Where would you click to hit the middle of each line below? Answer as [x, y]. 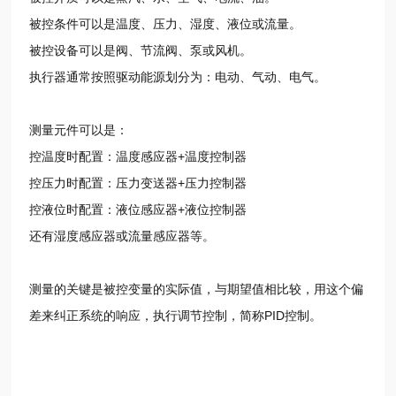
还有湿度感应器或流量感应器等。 [122, 236]
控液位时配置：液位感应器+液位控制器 [138, 209]
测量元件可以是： [79, 129]
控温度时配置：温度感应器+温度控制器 [138, 156]
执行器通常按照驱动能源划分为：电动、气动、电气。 [178, 76]
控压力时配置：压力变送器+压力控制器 [138, 183]
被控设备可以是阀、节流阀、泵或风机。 [141, 50]
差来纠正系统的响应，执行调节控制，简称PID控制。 [176, 315]
